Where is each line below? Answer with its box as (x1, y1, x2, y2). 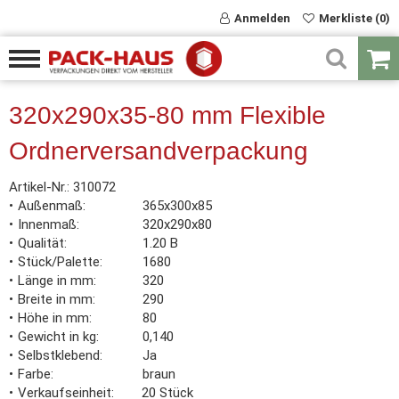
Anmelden (234, 12, 290, 25)
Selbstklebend (18, 347, 100, 363)
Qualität (18, 235, 64, 251)
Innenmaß (18, 216, 77, 232)
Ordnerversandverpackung (9, 137, 308, 165)
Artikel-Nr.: (9, 179, 73, 195)
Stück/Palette (18, 254, 100, 270)
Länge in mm (18, 273, 94, 289)
